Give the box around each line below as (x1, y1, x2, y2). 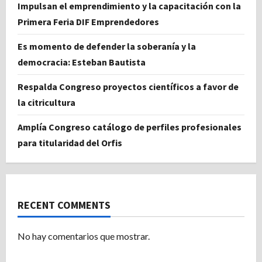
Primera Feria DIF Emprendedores (18, 15, 159, 27)
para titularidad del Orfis (18, 136, 122, 149)
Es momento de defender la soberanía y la (18, 40, 196, 52)
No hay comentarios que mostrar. (18, 230, 150, 242)
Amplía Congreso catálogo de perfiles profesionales (18, 120, 242, 133)
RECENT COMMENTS (18, 198, 111, 212)
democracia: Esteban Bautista (18, 56, 146, 68)
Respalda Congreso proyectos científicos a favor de (18, 80, 239, 92)
